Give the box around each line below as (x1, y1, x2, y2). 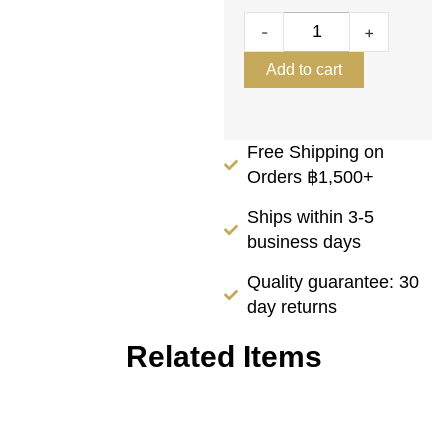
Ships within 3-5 (246, 206, 374, 227)
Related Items (126, 339, 322, 373)
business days (246, 231, 361, 252)
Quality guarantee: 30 (246, 271, 419, 292)
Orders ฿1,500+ (246, 166, 374, 187)
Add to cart (266, 60, 342, 78)
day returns (246, 296, 337, 317)
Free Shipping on (246, 141, 384, 162)
